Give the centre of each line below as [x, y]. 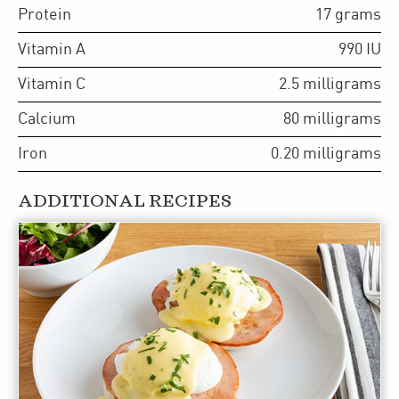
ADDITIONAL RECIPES [125, 201]
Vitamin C [52, 84]
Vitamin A [52, 49]
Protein [45, 14]
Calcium [47, 118]
